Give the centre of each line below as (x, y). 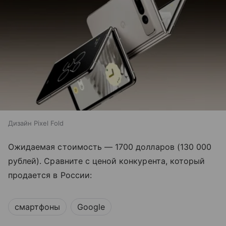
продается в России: (50, 175)
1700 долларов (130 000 (163, 147)
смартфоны (37, 207)
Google (91, 207)
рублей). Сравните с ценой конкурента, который (107, 161)
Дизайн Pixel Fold (36, 123)
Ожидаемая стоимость (56, 147)
